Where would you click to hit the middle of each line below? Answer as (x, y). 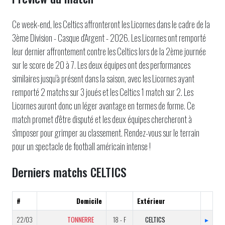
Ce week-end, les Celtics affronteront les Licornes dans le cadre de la (111, 24)
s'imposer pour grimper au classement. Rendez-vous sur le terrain (106, 133)
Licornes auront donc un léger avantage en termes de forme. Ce (103, 105)
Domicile (89, 201)
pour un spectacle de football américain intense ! (81, 146)
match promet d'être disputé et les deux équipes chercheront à (102, 119)
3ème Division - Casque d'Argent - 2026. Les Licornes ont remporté (109, 38)
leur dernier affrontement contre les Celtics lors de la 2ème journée (109, 51)
